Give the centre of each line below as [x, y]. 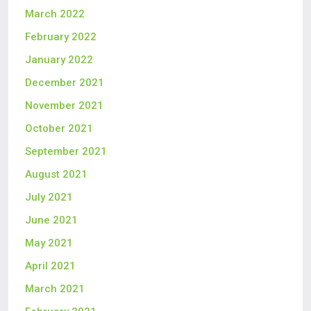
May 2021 [49, 243]
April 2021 [50, 266]
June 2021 [51, 220]
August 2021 [56, 175]
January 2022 [59, 60]
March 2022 [55, 14]
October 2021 [59, 129]
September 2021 [66, 152]
